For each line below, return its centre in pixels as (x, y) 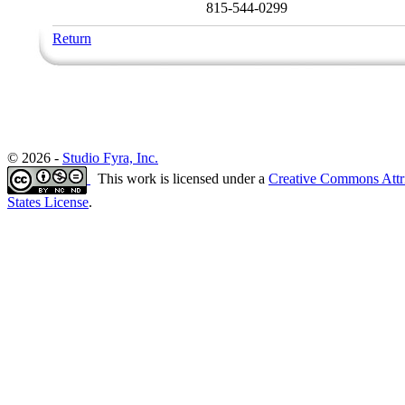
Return (72, 38)
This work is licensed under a (179, 179)
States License (48, 202)
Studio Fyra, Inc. (110, 158)
